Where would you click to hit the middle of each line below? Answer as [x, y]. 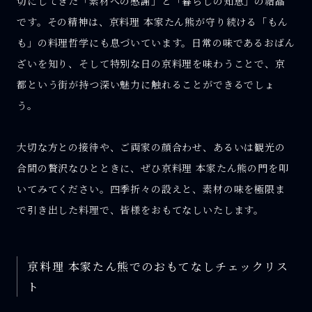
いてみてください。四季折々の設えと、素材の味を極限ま [151, 189]
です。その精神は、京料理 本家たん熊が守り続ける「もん [153, 21]
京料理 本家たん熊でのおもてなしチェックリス [158, 266]
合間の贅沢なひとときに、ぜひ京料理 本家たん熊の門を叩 [153, 168]
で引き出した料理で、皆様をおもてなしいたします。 [141, 210]
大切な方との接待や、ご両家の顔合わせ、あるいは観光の [151, 147]
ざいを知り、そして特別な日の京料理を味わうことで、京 [151, 63]
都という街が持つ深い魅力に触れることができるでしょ [146, 84]
